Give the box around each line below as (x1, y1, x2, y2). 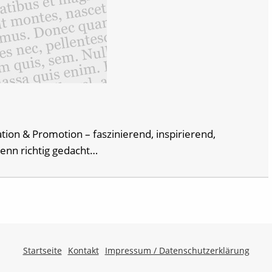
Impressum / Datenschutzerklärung (104, 245, 250, 256)
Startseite (22, 245, 62, 256)
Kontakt (67, 245, 99, 256)
